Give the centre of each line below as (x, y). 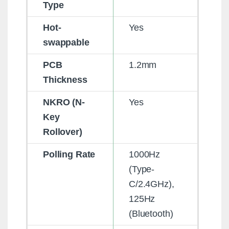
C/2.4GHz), (151, 184)
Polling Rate (69, 154)
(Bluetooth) (151, 213)
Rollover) (62, 132)
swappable (66, 42)
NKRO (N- (64, 102)
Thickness (65, 79)
